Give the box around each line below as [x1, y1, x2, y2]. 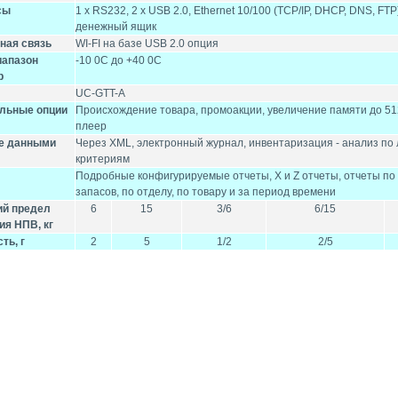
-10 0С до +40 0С [76, 54, 162, 67]
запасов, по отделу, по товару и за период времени [76, 186, 336, 198]
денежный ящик [76, 20, 156, 33]
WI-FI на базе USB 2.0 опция [76, 37, 219, 50]
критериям [76, 153, 130, 165]
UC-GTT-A [76, 87, 125, 99]
